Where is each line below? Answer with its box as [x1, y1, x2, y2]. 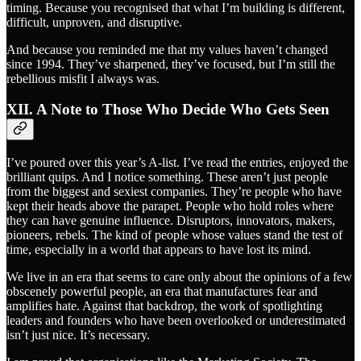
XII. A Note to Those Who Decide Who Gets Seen [6, 101, 330, 118]
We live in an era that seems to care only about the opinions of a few [6, 270, 352, 284]
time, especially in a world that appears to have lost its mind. [6, 243, 311, 257]
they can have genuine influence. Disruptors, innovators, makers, [6, 214, 335, 228]
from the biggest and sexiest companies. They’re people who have [6, 185, 342, 199]
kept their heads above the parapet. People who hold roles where [6, 199, 334, 214]
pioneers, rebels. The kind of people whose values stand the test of [6, 228, 342, 243]
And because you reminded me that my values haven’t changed [6, 42, 328, 56]
